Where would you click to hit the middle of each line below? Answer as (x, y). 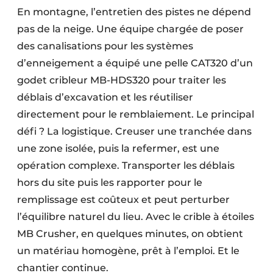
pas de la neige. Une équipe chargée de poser (130, 29)
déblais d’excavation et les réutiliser (105, 97)
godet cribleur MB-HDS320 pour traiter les (122, 80)
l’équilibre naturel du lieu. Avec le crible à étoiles (136, 217)
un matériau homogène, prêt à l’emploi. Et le (128, 251)
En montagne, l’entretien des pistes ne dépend (134, 12)
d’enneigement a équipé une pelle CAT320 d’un (135, 63)
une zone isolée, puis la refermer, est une (118, 149)
